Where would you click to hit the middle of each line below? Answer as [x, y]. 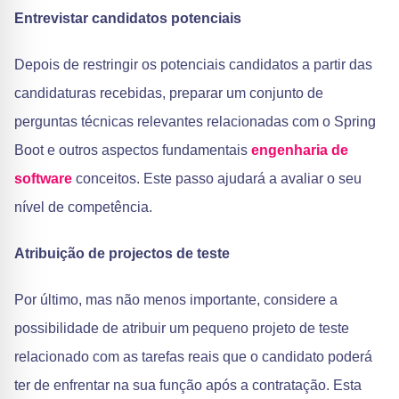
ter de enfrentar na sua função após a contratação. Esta [188, 385]
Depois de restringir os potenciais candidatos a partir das [193, 65]
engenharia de [300, 150]
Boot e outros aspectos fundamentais [133, 150]
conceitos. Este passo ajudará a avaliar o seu [217, 179]
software [43, 179]
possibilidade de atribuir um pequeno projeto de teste [182, 328]
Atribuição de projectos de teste [122, 253]
